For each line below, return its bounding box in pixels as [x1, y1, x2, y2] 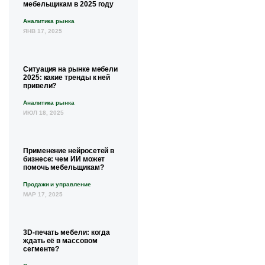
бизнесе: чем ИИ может [23, 154, 105, 163]
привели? [23, 81, 57, 90]
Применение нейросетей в [23, 146, 115, 155]
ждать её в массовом [23, 236, 98, 245]
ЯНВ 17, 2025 [23, 27, 62, 34]
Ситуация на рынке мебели [23, 64, 118, 73]
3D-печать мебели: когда [23, 228, 111, 237]
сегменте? [23, 244, 60, 253]
